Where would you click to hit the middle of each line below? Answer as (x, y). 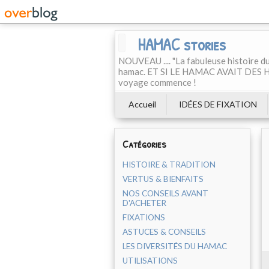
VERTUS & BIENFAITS (163, 179)
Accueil (142, 104)
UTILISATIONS (150, 261)
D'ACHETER (144, 203)
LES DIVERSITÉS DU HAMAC (175, 246)
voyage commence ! (157, 82)
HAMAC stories (182, 44)
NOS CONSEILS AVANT (165, 193)
